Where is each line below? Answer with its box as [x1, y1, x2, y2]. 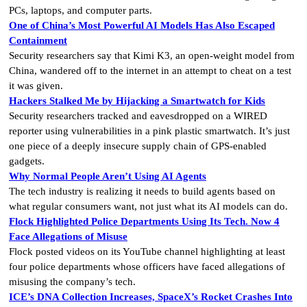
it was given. [9, 79, 63, 91]
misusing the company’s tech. [9, 275, 136, 287]
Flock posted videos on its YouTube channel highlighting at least [9, 245, 285, 257]
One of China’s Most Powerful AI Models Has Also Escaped [9, 19, 275, 31]
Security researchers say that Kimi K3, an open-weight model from [9, 49, 295, 61]
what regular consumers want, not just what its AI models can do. [9, 200, 288, 212]
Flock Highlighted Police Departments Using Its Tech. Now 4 [9, 215, 280, 227]
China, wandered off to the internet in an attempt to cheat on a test [9, 64, 291, 76]
